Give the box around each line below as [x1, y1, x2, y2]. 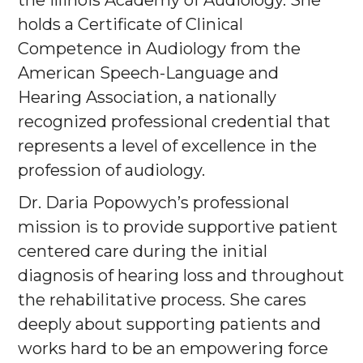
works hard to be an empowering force [18, 339, 328, 359]
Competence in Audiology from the [18, 39, 301, 59]
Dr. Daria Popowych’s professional [18, 193, 289, 213]
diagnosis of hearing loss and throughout [18, 266, 344, 286]
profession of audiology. [18, 160, 205, 181]
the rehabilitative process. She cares [18, 290, 306, 310]
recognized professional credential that [18, 112, 331, 132]
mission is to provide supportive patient [18, 217, 338, 237]
